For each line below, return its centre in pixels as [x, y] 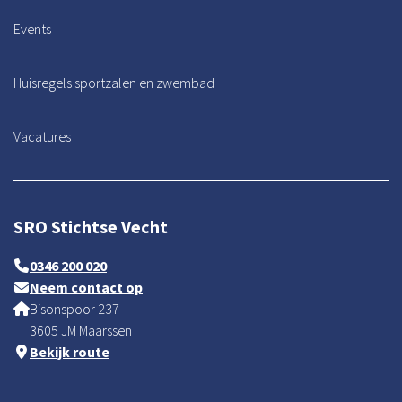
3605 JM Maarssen [81, 330]
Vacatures [42, 136]
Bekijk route [70, 351]
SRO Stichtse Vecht [91, 226]
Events [32, 28]
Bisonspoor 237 [74, 308]
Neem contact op [86, 287]
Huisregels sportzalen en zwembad [114, 82]
